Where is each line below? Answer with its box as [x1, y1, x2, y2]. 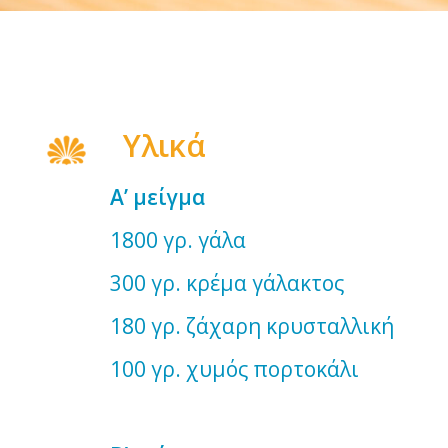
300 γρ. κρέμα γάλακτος [110, 269, 390, 298]
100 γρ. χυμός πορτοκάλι [110, 355, 375, 384]
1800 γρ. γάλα [110, 226, 382, 255]
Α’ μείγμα [110, 183, 206, 212]
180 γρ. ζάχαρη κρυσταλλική [110, 312, 405, 341]
